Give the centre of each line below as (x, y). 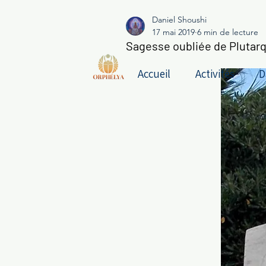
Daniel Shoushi (179, 20)
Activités (215, 74)
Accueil (154, 74)
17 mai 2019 (173, 32)
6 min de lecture (228, 32)
